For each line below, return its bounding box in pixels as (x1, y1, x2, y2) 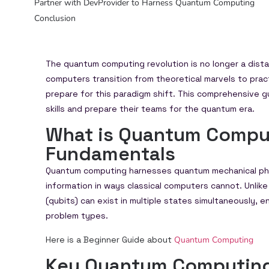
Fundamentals (46, 142, 175, 166)
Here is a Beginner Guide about (46, 234, 174, 245)
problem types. (46, 210, 108, 222)
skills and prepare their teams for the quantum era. (46, 103, 255, 115)
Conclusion (34, 13, 76, 25)
